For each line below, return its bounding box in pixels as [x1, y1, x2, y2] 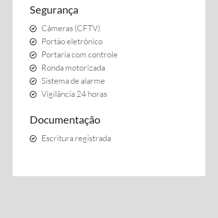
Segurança [30, 3, 78, 16]
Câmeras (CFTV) [41, 23, 100, 33]
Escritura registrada [41, 133, 111, 143]
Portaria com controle [41, 49, 118, 59]
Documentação [30, 113, 100, 126]
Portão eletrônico [41, 36, 103, 46]
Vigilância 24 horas [41, 89, 107, 99]
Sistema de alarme [41, 75, 105, 86]
